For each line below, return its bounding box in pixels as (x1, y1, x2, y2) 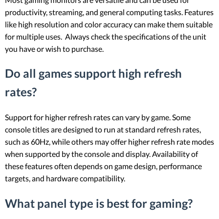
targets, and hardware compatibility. (5, 174, 125, 183)
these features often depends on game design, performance (5, 161, 202, 171)
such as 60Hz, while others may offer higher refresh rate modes (5, 137, 214, 147)
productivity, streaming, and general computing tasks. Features (5, 7, 214, 17)
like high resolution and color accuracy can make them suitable (5, 19, 213, 29)
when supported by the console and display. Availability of (5, 149, 198, 159)
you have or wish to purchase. (5, 44, 104, 53)
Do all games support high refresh (5, 66, 182, 81)
